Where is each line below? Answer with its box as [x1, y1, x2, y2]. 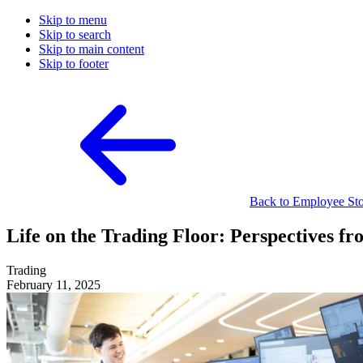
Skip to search [39, 28, 111, 41]
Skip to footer [39, 57, 109, 70]
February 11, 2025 [6, 277, 100, 292]
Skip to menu [39, 13, 107, 27]
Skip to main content [39, 42, 144, 56]
